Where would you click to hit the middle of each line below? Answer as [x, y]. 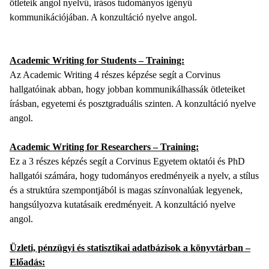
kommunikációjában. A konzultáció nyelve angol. [103, 17]
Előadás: [27, 262]
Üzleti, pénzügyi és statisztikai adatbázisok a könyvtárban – [130, 248]
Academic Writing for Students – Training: [97, 61]
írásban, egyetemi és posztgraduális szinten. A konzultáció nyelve [133, 104]
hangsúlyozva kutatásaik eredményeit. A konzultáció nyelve [122, 205]
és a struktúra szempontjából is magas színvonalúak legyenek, [126, 190]
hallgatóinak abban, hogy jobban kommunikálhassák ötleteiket [127, 89]
